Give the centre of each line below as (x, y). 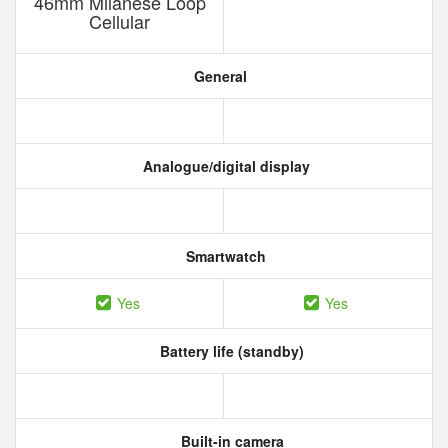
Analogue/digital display (224, 166)
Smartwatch (224, 256)
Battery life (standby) (230, 351)
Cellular (119, 21)
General (218, 76)
